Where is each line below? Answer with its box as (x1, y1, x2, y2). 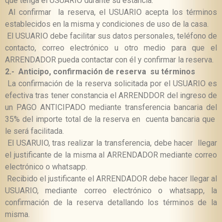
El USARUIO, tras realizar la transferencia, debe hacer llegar (5, 138, 217, 148)
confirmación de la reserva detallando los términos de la (5, 198, 217, 208)
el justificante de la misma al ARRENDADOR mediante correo (5, 150, 217, 160)
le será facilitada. (5, 126, 64, 136)
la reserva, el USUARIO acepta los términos (55, 7, 218, 17)
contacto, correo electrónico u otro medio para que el (5, 43, 217, 53)
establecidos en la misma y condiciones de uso (5, 19, 170, 29)
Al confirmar (5, 7, 55, 17)
